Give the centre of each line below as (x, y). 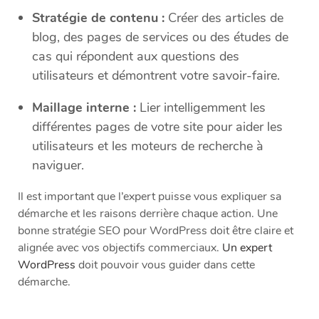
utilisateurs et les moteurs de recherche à (148, 146)
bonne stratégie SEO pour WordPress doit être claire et (156, 231)
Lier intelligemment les (201, 108)
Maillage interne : (84, 108)
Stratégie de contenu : (98, 18)
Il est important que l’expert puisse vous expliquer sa (150, 197)
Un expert (247, 248)
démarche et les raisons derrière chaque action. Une (148, 214)
